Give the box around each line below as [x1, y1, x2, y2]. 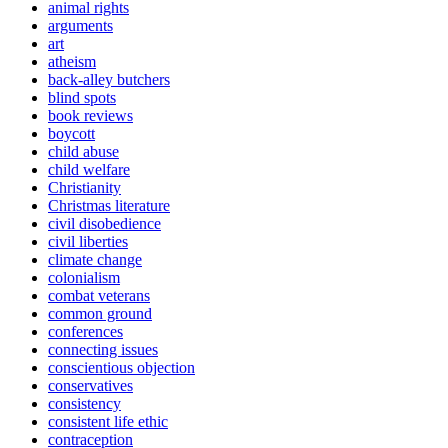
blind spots [48, 88, 116, 106]
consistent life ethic [48, 412, 168, 430]
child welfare [48, 160, 130, 178]
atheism [48, 52, 96, 70]
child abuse [48, 142, 119, 160]
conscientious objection [48, 358, 195, 376]
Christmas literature [48, 196, 170, 214]
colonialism [48, 268, 120, 286]
